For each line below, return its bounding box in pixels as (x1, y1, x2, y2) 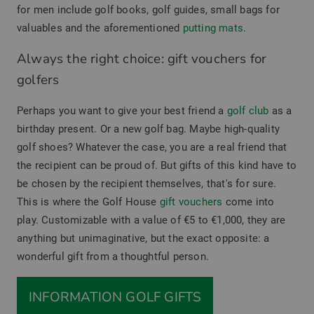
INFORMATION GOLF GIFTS (29, 287, 202, 306)
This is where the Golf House (17, 195, 160, 208)
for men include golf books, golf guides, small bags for (17, 3, 280, 16)
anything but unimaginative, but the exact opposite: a (17, 231, 270, 245)
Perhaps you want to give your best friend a (17, 104, 227, 117)
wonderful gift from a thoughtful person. (17, 250, 209, 263)
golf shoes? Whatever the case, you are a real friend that (17, 140, 287, 153)
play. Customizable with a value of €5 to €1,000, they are (17, 213, 286, 226)
